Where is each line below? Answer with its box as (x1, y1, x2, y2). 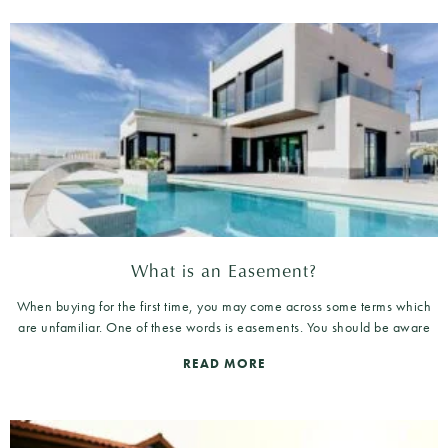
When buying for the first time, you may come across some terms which (17, 296, 431, 315)
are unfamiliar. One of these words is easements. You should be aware (18, 317, 430, 336)
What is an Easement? (131, 256, 317, 283)
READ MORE (182, 354, 266, 372)
